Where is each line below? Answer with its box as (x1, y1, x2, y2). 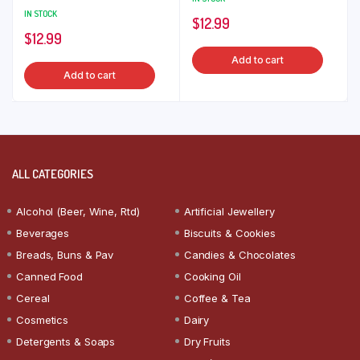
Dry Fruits (183, 334, 231, 348)
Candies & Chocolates (183, 247, 296, 261)
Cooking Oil (183, 269, 241, 283)
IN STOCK (24, 7, 58, 19)
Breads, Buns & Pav (16, 247, 114, 261)
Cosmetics (16, 313, 69, 326)
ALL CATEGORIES (12, 166, 93, 182)
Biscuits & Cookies (183, 226, 276, 239)
